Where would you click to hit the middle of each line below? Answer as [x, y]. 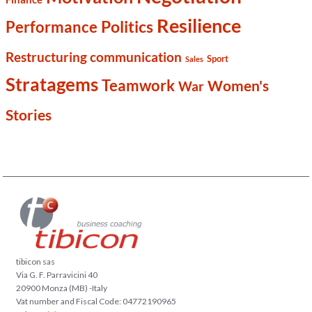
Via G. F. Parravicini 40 [57, 275]
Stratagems [52, 84]
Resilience [199, 25]
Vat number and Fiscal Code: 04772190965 [96, 302]
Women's [239, 85]
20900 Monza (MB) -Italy [62, 288]
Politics [127, 26]
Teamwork [139, 85]
